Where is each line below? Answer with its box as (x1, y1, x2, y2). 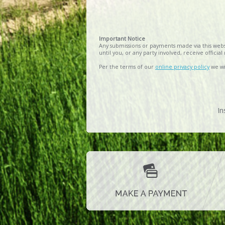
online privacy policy (155, 63, 209, 70)
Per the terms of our (99, 63, 155, 70)
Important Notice (99, 35, 145, 42)
